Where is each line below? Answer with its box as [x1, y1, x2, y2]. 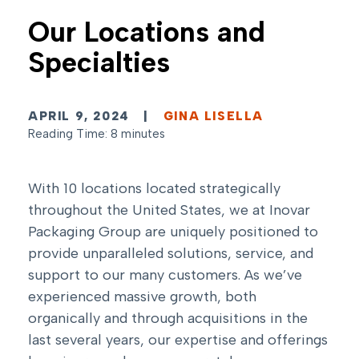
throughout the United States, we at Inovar [28, 201, 310, 220]
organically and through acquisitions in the [28, 309, 308, 328]
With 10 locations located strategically [28, 179, 280, 198]
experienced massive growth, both [28, 288, 256, 306]
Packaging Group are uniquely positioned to [28, 223, 318, 241]
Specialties [28, 46, 170, 80]
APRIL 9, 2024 [28, 109, 135, 124]
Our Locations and [28, 15, 265, 50]
